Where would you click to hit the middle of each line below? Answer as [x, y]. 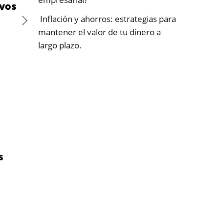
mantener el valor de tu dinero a [99, 32]
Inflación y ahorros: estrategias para [107, 19]
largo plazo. [60, 45]
